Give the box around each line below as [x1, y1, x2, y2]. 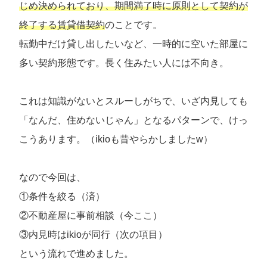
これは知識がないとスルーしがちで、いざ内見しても [19, 96, 248, 107]
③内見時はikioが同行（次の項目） [19, 229, 167, 240]
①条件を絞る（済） [19, 191, 105, 202]
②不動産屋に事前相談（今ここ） [19, 210, 162, 221]
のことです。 [105, 20, 162, 30]
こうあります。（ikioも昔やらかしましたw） [19, 134, 213, 145]
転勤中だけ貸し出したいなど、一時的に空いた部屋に [19, 39, 248, 49]
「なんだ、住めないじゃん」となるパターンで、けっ [19, 115, 248, 126]
